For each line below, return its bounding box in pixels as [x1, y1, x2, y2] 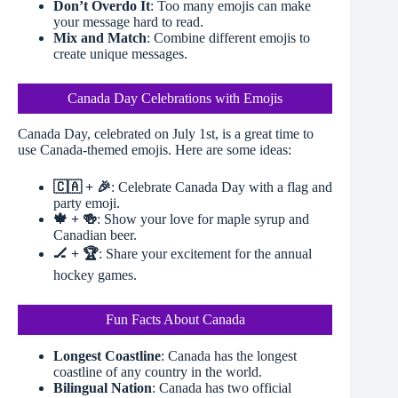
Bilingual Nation [53, 380, 152, 396]
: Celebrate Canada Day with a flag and [111, 179, 332, 195]
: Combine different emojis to [147, 29, 310, 45]
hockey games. [53, 267, 137, 283]
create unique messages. [53, 45, 187, 61]
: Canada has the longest [161, 348, 297, 364]
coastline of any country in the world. [53, 364, 262, 380]
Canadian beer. [53, 227, 137, 243]
